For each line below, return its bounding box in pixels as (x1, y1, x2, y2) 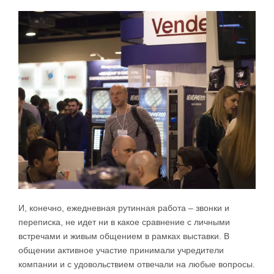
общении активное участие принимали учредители (18, 245, 224, 256)
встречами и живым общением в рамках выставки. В (18, 231, 229, 242)
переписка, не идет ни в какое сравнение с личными (18, 217, 230, 228)
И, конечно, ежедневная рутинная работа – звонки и (18, 203, 229, 213)
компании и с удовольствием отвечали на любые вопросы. (18, 259, 255, 270)
